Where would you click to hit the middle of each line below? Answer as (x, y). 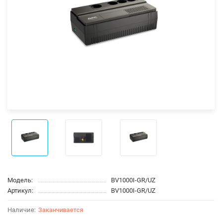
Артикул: (20, 190)
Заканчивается (61, 210)
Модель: (20, 180)
